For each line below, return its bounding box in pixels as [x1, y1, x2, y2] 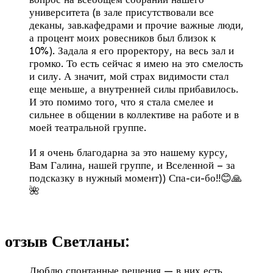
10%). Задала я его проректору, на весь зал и [29, 44, 234, 57]
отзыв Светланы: [5, 232, 129, 252]
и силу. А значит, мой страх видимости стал [29, 70, 229, 83]
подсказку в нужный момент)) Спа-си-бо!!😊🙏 [29, 172, 242, 185]
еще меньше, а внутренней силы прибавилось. [29, 83, 238, 96]
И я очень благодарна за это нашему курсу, [29, 146, 228, 159]
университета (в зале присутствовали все [29, 6, 214, 19]
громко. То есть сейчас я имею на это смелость [29, 57, 243, 70]
